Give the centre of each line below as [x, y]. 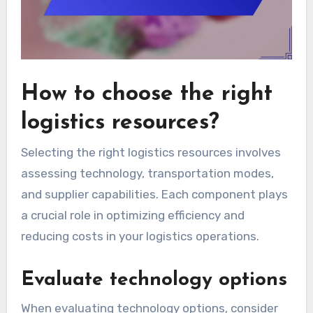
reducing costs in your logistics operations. [140, 236]
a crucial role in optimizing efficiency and [132, 216]
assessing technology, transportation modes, [147, 174]
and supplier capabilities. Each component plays [154, 195]
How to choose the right [146, 94]
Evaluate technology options [154, 281]
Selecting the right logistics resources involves [151, 153]
